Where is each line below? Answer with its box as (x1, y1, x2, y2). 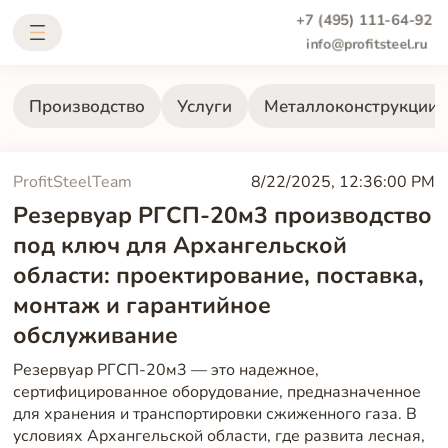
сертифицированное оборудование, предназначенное (12, 381, 421, 404)
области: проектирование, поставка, (12, 260, 424, 292)
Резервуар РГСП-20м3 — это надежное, (12, 359, 319, 382)
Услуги (176, 94, 232, 118)
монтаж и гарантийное (12, 290, 271, 322)
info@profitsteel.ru (306, 34, 428, 54)
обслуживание (12, 320, 178, 352)
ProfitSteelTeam (12, 171, 132, 194)
